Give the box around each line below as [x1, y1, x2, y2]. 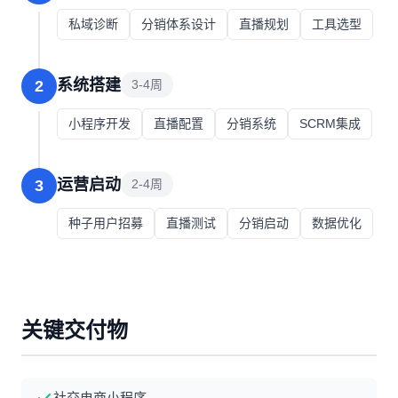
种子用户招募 [68, 216, 143, 230]
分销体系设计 [141, 17, 216, 31]
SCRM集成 [299, 116, 361, 131]
